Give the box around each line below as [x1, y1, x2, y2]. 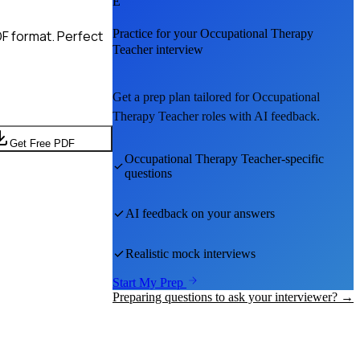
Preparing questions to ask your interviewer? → [112, 290, 354, 305]
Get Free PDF [9, 137, 75, 149]
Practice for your [112, 27, 200, 41]
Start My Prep [112, 276, 186, 290]
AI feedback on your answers [125, 207, 275, 221]
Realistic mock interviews [125, 247, 256, 261]
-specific [280, 152, 324, 166]
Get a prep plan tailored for [112, 90, 252, 104]
